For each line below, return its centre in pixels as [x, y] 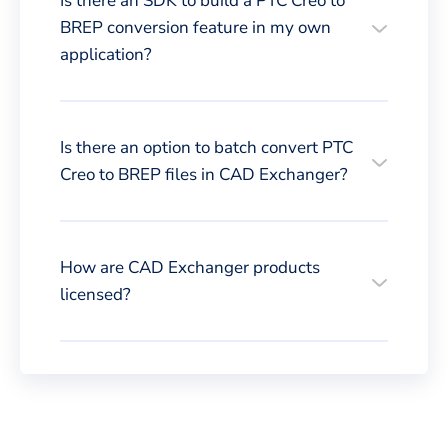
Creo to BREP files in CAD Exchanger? [204, 174]
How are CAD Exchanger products [190, 267]
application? [106, 54]
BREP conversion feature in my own [195, 27]
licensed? [95, 294]
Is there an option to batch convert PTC [206, 147]
